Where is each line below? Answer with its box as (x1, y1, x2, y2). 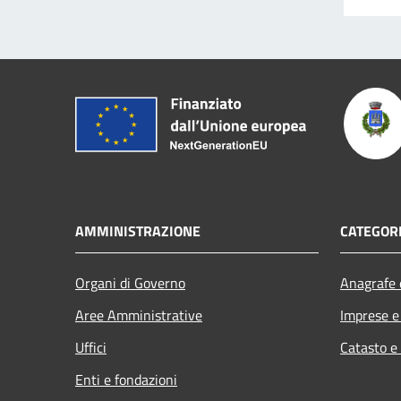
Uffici (75, 336, 107, 358)
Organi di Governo (75, 271, 185, 294)
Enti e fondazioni (75, 368, 177, 390)
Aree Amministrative (75, 303, 202, 326)
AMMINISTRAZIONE (75, 219, 200, 242)
